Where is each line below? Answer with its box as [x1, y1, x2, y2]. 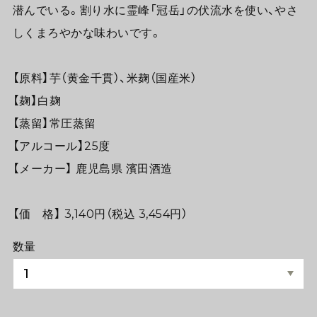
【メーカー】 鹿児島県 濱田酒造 [12, 161, 173, 176]
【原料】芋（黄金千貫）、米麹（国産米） [12, 71, 197, 86]
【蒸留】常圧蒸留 [12, 116, 96, 131]
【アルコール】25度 [12, 139, 110, 154]
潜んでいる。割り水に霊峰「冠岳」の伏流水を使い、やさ [12, 3, 299, 18]
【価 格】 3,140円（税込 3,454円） [12, 207, 188, 221]
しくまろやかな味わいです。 [12, 25, 162, 40]
